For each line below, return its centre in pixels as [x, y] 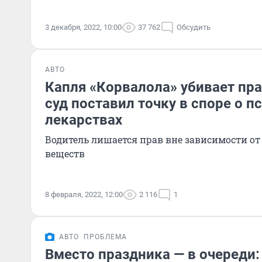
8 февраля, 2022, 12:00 [84, 194]
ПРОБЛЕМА [105, 237]
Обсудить [194, 27]
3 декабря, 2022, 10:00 [83, 27]
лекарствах [84, 120]
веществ [65, 154]
